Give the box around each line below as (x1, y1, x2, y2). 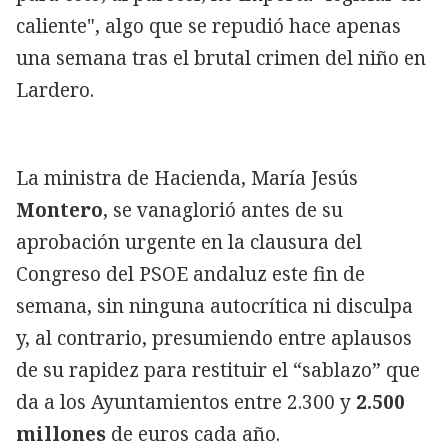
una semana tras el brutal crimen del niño (16, 44, 404, 71)
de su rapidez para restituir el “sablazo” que (16, 356, 420, 383)
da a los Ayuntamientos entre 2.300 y (16, 388, 356, 415)
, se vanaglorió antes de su (103, 196, 343, 223)
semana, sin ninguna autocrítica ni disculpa (16, 292, 413, 319)
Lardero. (16, 76, 94, 103)
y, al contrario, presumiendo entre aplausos (16, 324, 412, 351)
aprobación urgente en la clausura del (16, 228, 362, 255)
